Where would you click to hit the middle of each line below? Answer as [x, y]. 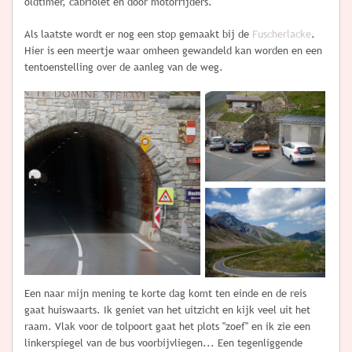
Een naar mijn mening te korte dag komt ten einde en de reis [165, 294]
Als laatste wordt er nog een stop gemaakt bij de [138, 35]
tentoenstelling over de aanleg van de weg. [124, 68]
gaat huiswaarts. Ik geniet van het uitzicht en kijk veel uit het [167, 310]
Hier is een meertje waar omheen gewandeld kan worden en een [173, 51]
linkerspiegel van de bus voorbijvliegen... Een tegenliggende [163, 343]
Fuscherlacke [282, 35]
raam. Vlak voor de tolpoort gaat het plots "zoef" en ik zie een [167, 327]
